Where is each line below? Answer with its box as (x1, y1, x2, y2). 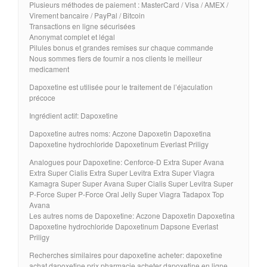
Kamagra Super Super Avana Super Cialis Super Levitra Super (29, 178, 233, 188)
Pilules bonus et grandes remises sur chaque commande (29, 42, 213, 52)
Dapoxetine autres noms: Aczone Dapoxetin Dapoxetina (29, 128, 211, 138)
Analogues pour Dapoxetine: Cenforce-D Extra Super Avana (29, 156, 224, 167)
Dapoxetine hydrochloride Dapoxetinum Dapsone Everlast (29, 221, 218, 231)
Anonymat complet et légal (29, 31, 115, 42)
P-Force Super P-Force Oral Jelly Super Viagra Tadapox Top (29, 188, 224, 199)
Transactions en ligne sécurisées (29, 20, 135, 31)
